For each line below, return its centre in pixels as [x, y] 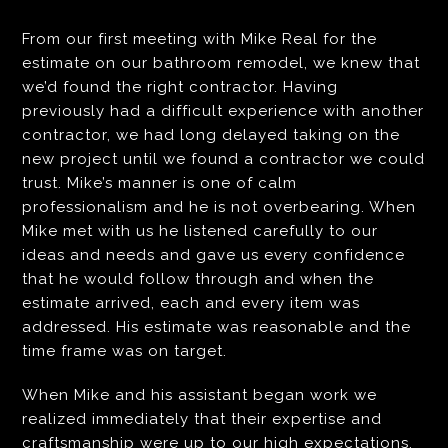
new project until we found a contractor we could [224, 159]
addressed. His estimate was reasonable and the [217, 327]
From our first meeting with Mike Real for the [200, 39]
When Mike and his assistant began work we [200, 395]
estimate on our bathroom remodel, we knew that [221, 63]
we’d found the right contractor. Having [180, 87]
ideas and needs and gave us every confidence [214, 255]
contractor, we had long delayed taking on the [211, 135]
